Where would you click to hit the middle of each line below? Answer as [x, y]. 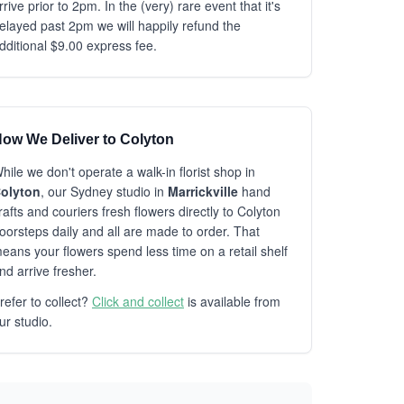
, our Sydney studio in [104, 191]
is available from [232, 301]
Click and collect [138, 301]
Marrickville [203, 191]
